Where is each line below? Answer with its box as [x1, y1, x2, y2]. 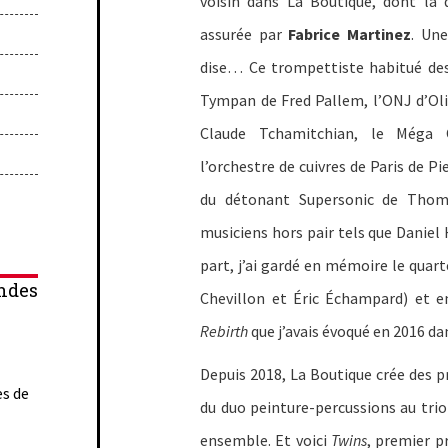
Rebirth [200, 321, 249, 342]
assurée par [200, 24, 289, 45]
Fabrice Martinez [288, 24, 411, 45]
